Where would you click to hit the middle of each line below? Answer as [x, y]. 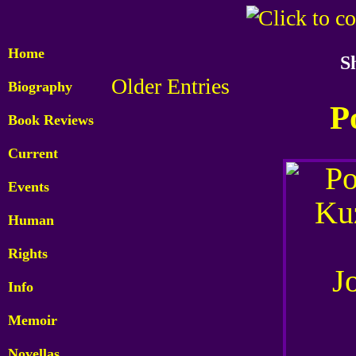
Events [29, 187]
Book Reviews [51, 120]
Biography [40, 87]
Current [33, 153]
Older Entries [170, 86]
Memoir [33, 320]
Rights [28, 253]
